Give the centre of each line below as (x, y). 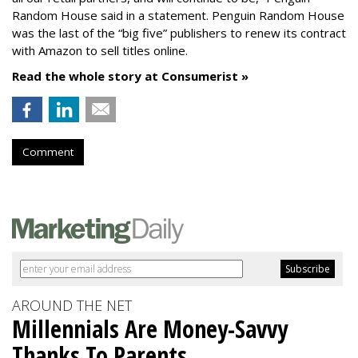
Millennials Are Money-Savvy (150, 329)
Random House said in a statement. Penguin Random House (178, 15)
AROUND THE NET (72, 305)
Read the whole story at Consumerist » (130, 76)
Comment (48, 152)
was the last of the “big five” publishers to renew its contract (179, 33)
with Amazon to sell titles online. (100, 50)
